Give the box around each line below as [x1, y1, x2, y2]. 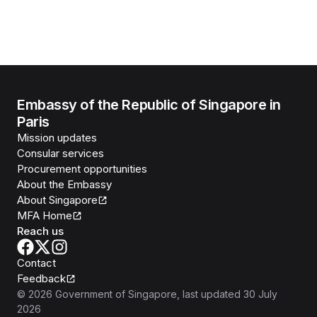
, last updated [177, 288, 241, 300]
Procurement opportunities [17, 162, 147, 175]
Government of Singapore [55, 288, 177, 300]
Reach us [17, 224, 64, 238]
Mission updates [17, 131, 97, 144]
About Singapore [17, 193, 98, 207]
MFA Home [17, 209, 72, 222]
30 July [243, 288, 277, 300]
